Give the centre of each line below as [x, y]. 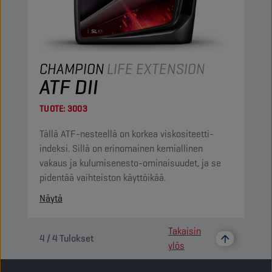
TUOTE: [53, 109]
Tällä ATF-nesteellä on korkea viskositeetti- [127, 134]
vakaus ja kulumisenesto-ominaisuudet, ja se [130, 163]
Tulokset [77, 238]
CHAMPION [72, 69]
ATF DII [69, 87]
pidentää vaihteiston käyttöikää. [103, 178]
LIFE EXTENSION [156, 69]
